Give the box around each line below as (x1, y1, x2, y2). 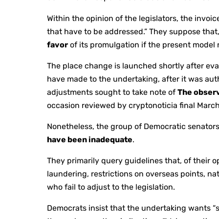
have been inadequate (47, 135, 133, 145)
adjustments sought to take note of (47, 88, 178, 97)
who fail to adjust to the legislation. (47, 182, 175, 192)
